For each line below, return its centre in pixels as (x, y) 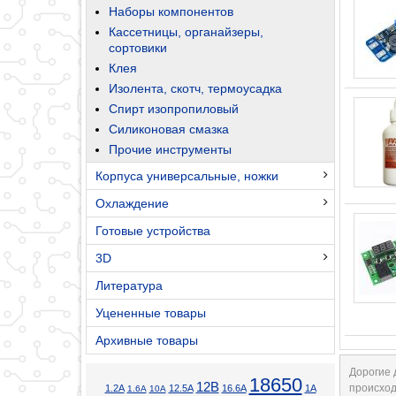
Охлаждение (132, 203)
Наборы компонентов (171, 11)
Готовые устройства (153, 230)
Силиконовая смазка (169, 129)
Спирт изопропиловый (174, 108)
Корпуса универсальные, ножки (187, 175)
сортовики (138, 47)
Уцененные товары (151, 312)
